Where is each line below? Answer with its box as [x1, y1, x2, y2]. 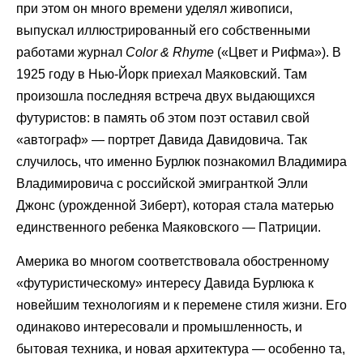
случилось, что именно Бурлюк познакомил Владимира [16, 155, 347, 169]
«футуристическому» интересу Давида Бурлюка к [16, 275, 314, 290]
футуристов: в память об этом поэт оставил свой [16, 111, 310, 126]
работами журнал [16, 45, 126, 60]
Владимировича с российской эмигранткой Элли [16, 177, 308, 191]
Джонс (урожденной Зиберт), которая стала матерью [16, 199, 334, 213]
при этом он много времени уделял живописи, [16, 2, 293, 16]
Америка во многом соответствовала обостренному [16, 254, 329, 268]
